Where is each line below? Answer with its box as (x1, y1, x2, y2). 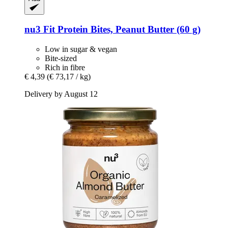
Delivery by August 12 (24, 89, 98, 98)
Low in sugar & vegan (45, 44, 117, 53)
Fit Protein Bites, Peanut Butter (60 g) (41, 24, 201, 35)
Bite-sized (45, 53, 77, 63)
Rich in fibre (45, 63, 85, 72)
